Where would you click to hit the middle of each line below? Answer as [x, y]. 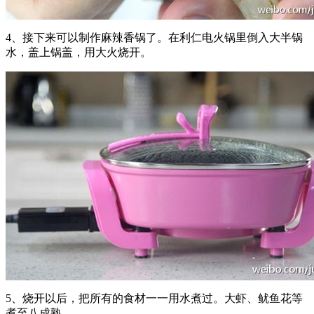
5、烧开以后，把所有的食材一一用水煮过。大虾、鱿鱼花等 [154, 299]
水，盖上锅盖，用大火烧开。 [78, 53]
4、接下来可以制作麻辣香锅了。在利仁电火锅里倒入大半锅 [154, 38]
